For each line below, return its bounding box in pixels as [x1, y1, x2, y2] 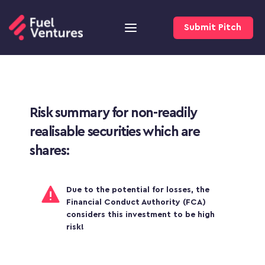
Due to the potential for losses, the [66, 186, 209, 194]
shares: [30, 144, 69, 157]
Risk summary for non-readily [30, 106, 197, 119]
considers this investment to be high [66, 211, 215, 219]
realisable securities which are [30, 125, 200, 138]
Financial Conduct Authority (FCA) [66, 198, 206, 206]
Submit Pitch [176, 22, 241, 32]
